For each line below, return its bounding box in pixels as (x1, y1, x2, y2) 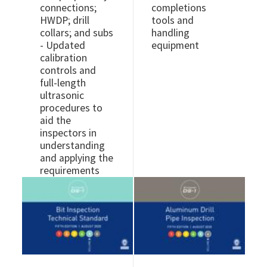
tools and (151, 13, 194, 27)
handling (151, 26, 190, 39)
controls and (40, 63, 97, 77)
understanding (40, 138, 105, 152)
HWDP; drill (40, 13, 90, 27)
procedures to (40, 101, 103, 114)
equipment (151, 38, 199, 52)
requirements (40, 163, 100, 177)
